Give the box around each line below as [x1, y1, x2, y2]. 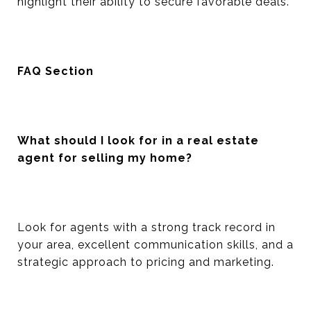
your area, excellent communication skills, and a [17, 238, 294, 251]
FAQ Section [17, 65, 94, 78]
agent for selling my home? [17, 151, 192, 165]
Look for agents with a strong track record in [17, 221, 276, 234]
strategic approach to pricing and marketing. [17, 255, 274, 269]
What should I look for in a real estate [17, 134, 259, 147]
